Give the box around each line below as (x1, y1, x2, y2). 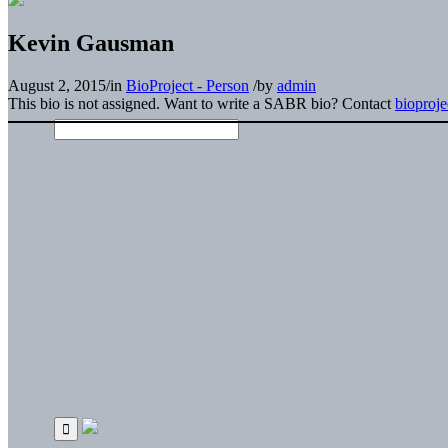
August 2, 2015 (8, 76, 106, 94)
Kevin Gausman (8, 29, 174, 56)
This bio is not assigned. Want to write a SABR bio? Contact (8, 94, 395, 112)
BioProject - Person (126, 76, 249, 94)
